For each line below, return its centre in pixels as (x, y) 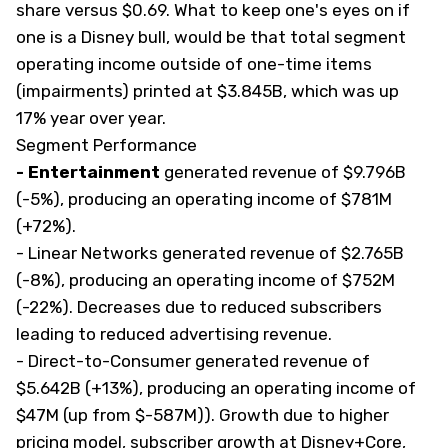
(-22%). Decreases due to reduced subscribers (199, 307)
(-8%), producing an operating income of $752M (205, 280)
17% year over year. (91, 118)
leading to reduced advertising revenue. (174, 334)
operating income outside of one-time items (194, 64)
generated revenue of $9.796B (283, 172)
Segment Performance (106, 145)
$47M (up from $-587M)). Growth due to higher (202, 415)
